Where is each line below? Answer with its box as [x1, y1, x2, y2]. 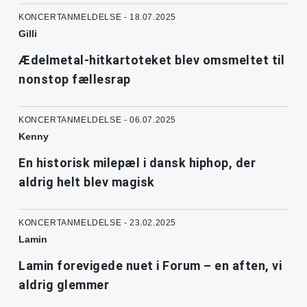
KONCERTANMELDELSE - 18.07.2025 [19, 12, 176, 22]
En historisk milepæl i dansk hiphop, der [19, 155, 256, 170]
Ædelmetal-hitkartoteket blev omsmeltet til [19, 52, 284, 67]
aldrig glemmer [19, 277, 109, 292]
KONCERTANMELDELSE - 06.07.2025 [19, 114, 176, 125]
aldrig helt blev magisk [19, 174, 155, 189]
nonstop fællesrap [19, 71, 131, 86]
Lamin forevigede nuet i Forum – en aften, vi [19, 258, 282, 273]
